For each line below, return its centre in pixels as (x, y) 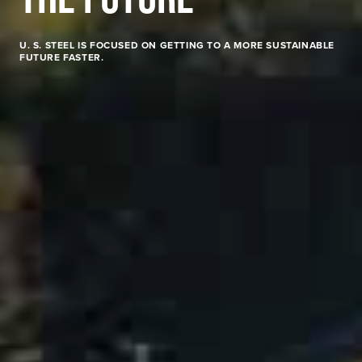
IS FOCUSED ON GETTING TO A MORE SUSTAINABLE (205, 45)
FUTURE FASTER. (62, 57)
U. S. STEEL (47, 45)
